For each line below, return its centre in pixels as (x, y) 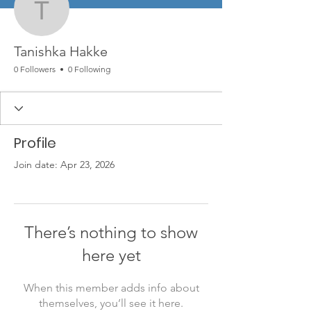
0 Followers (35, 69)
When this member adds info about (111, 288)
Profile (35, 143)
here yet (111, 255)
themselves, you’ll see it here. (111, 303)
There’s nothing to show (111, 232)
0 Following (89, 69)
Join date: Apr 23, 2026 (64, 165)
